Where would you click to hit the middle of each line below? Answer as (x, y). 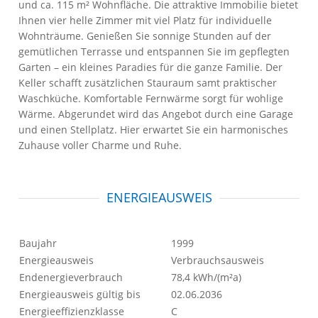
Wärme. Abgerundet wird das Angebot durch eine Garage (156, 114)
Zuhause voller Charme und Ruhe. (100, 145)
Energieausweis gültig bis (80, 294)
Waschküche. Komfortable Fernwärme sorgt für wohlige (151, 98)
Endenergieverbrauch (71, 277)
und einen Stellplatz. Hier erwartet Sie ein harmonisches (154, 130)
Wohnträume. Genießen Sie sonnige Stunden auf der (145, 36)
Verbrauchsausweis (218, 260)
